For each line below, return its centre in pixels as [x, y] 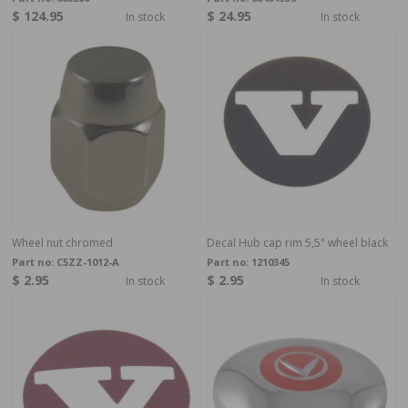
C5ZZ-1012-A [87, 261]
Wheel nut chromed [62, 242]
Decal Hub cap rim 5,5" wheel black [297, 242]
